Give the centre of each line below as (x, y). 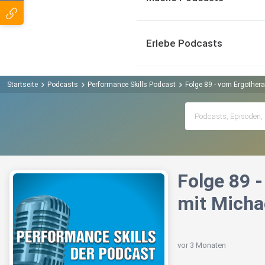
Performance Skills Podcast (132, 84)
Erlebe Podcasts (184, 43)
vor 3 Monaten (202, 245)
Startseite (22, 84)
